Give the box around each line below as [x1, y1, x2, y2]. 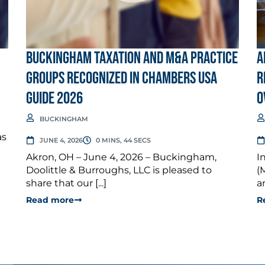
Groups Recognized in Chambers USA [26, 68, 217, 88]
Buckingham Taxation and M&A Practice [26, 48, 238, 68]
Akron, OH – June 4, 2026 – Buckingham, [26, 151, 216, 163]
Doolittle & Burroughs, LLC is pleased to [26, 164, 212, 176]
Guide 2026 [26, 88, 83, 108]
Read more [26, 194, 74, 205]
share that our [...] [26, 177, 106, 189]
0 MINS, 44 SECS [96, 135, 151, 144]
